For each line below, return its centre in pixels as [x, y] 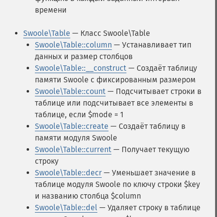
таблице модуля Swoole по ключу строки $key [117, 184]
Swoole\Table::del [66, 208]
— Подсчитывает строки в [154, 91]
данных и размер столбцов [84, 56]
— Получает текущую [150, 149]
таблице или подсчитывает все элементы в [114, 103]
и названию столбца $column [88, 196]
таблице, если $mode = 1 [79, 115]
